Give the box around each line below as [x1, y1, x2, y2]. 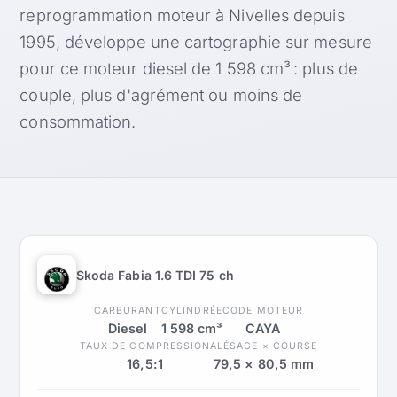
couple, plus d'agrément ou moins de [19, 84, 303, 105]
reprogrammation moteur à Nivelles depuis [19, 4, 345, 25]
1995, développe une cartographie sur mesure [19, 31, 372, 51]
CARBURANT [94, 304, 161, 316]
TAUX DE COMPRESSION [80, 339, 211, 352]
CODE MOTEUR [222, 304, 303, 316]
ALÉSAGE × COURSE [210, 339, 317, 352]
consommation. [19, 111, 136, 131]
